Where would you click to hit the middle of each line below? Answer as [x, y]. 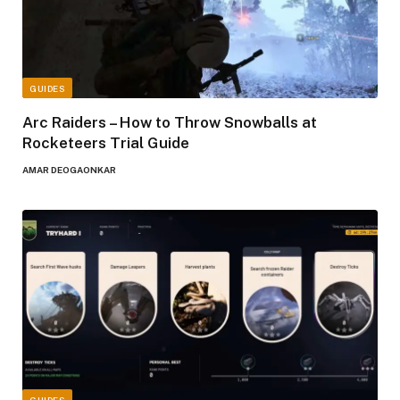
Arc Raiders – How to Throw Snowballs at [170, 122]
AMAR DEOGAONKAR [69, 169]
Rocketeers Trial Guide [106, 142]
